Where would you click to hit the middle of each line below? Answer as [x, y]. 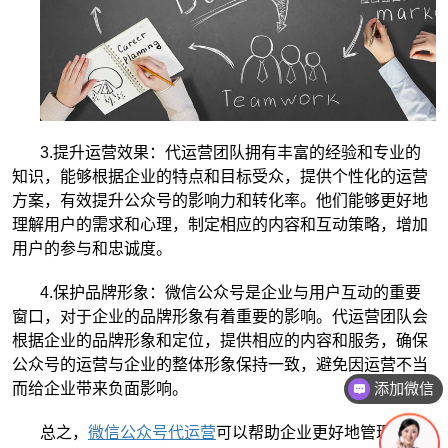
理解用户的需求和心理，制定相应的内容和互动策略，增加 [220, 224]
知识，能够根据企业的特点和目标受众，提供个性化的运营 [220, 176]
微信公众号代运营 [152, 432]
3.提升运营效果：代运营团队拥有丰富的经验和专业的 [230, 152]
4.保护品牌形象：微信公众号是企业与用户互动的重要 [230, 292]
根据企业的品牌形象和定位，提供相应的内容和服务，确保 [220, 340]
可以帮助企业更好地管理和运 [320, 432]
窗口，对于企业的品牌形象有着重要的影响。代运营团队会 [220, 316]
